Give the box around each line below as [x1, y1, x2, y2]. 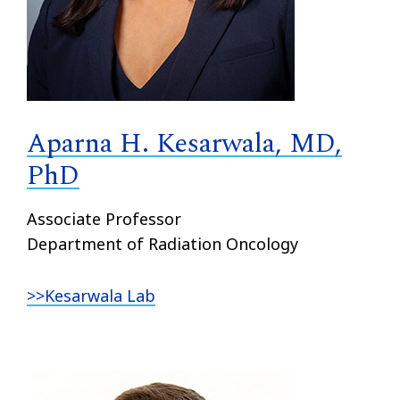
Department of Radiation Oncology [27, 232, 298, 254]
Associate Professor [27, 207, 181, 229]
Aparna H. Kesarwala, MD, [27, 122, 342, 164]
